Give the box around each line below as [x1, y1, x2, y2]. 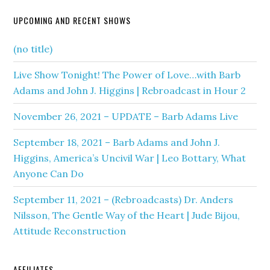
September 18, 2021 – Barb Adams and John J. [13, 136, 221, 148]
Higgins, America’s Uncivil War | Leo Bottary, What [13, 152, 246, 164]
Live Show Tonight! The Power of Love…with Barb [13, 69, 241, 81]
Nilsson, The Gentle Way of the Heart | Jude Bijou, [13, 209, 240, 221]
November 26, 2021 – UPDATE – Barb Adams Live [13, 110, 239, 122]
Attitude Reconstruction [13, 225, 127, 237]
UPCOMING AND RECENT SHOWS [13, 14, 131, 27]
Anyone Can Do [13, 168, 84, 180]
